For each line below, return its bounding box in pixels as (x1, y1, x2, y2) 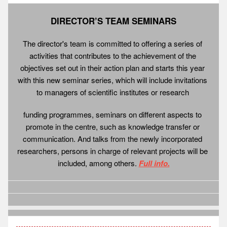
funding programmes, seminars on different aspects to (23, 109, 202, 120)
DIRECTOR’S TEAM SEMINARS (51, 15, 176, 27)
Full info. (138, 158, 170, 169)
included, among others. (57, 158, 139, 169)
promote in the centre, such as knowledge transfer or (25, 121, 200, 132)
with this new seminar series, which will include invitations (18, 74, 207, 86)
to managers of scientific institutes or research (36, 87, 191, 98)
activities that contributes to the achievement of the (29, 50, 196, 61)
